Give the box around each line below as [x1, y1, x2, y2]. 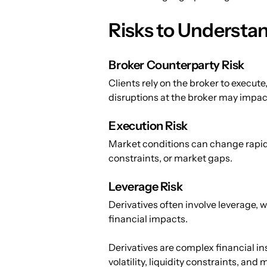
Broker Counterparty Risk [108, 58, 244, 73]
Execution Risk [108, 119, 188, 133]
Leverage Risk [108, 179, 183, 194]
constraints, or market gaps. [108, 152, 233, 164]
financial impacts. [108, 213, 188, 225]
